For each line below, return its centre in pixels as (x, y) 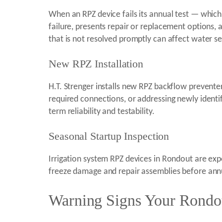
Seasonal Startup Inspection (109, 136)
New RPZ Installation (96, 64)
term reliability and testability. (102, 112)
